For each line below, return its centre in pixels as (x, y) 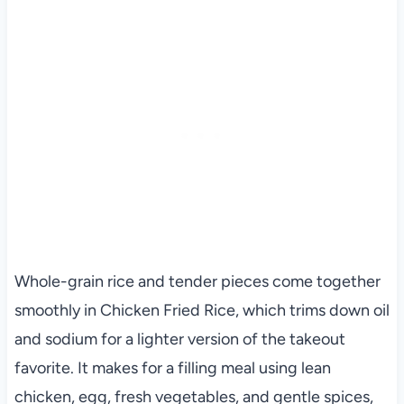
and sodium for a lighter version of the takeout (179, 340)
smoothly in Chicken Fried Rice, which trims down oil (202, 311)
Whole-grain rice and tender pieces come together (197, 282)
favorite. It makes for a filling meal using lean (172, 368)
